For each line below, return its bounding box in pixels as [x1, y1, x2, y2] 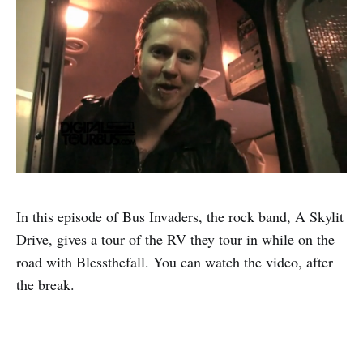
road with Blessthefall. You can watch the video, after [16, 252, 333, 272]
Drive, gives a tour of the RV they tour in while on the [16, 229, 335, 250]
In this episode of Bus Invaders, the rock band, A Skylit [16, 207, 344, 227]
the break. [16, 275, 75, 295]
